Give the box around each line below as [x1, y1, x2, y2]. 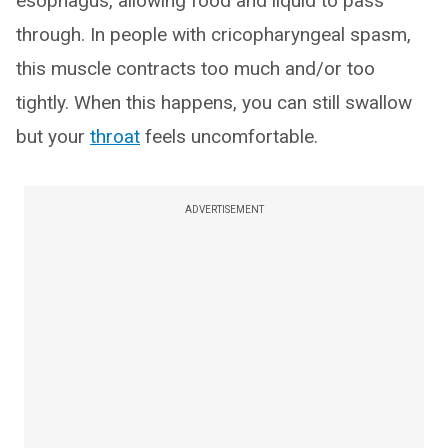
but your [16, 124, 90, 148]
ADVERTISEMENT [184, 203, 264, 215]
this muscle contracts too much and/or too [16, 56, 375, 80]
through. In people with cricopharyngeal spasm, [16, 22, 411, 46]
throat [90, 124, 140, 148]
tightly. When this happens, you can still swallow [16, 90, 412, 114]
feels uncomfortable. [140, 124, 318, 148]
